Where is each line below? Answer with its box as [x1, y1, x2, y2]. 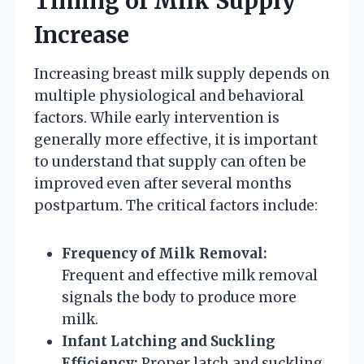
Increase [34, 19, 129, 50]
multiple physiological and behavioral [34, 86, 304, 105]
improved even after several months [34, 174, 292, 193]
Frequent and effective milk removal [62, 266, 318, 284]
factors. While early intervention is [34, 108, 279, 127]
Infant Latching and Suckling [62, 331, 275, 350]
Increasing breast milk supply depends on [34, 64, 330, 83]
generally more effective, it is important [34, 130, 318, 149]
